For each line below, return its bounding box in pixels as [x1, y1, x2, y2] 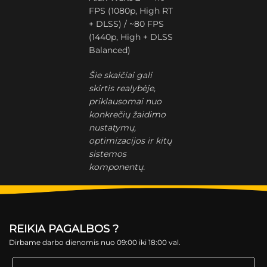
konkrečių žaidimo [89, 109, 166, 120]
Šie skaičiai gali [89, 70, 153, 80]
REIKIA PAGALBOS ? [9, 222, 119, 235]
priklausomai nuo [89, 96, 162, 107]
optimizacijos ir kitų [89, 135, 172, 146]
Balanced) [89, 45, 131, 55]
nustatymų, [89, 122, 136, 133]
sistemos [89, 148, 127, 159]
